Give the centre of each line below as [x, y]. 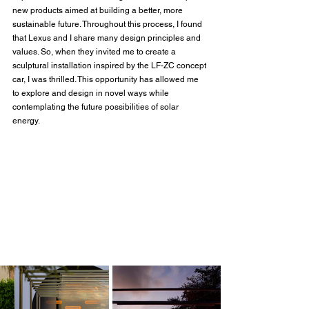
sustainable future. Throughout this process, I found [108, 24]
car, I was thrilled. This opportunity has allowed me [107, 80]
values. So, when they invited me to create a [95, 52]
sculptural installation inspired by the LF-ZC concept [110, 66]
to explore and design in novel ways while [92, 93]
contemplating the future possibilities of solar [97, 107]
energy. [27, 121]
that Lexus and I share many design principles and [108, 38]
